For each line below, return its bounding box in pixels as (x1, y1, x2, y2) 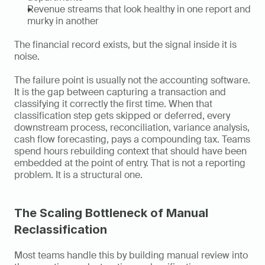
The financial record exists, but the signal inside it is (14, 38, 237, 51)
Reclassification (14, 222, 107, 237)
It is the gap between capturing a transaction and (14, 86, 226, 99)
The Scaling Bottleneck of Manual (14, 206, 208, 221)
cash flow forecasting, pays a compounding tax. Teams (14, 133, 250, 146)
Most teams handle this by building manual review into (14, 249, 248, 262)
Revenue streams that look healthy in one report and (27, 3, 251, 16)
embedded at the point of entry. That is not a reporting (14, 157, 245, 170)
